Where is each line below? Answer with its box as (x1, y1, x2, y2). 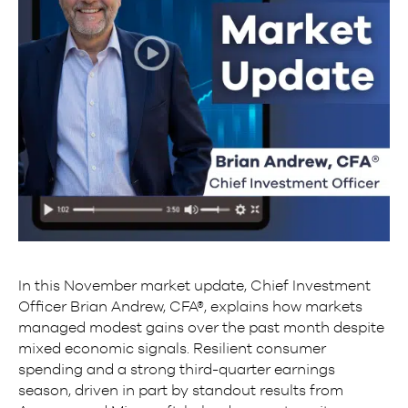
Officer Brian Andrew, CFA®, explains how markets (18, 298, 362, 315)
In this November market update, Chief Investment (18, 277, 371, 294)
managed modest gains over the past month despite (18, 319, 384, 336)
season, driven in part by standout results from (18, 382, 343, 399)
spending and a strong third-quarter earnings (18, 361, 335, 378)
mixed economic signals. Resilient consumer (18, 340, 326, 357)
